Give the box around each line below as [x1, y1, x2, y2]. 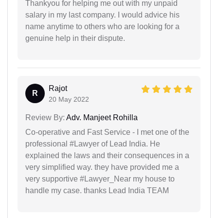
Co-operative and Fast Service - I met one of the [25, 128, 189, 136]
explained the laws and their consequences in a [25, 151, 189, 160]
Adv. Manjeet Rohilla [65, 113, 138, 122]
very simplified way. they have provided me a [25, 163, 179, 171]
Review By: [25, 113, 65, 122]
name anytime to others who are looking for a [25, 22, 180, 31]
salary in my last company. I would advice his [25, 11, 180, 19]
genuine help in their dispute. [25, 34, 125, 42]
